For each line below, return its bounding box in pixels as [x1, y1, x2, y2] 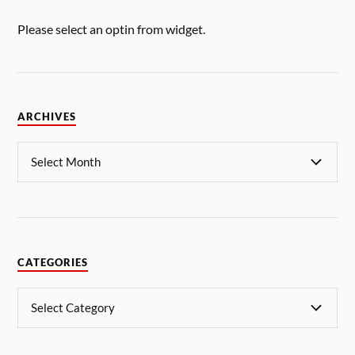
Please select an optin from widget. [17, 21, 206, 37]
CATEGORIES [17, 256, 89, 269]
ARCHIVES [17, 110, 77, 123]
